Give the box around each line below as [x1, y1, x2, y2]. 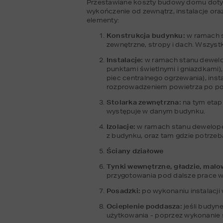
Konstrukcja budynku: [107, 31, 185, 40]
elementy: [87, 15, 119, 24]
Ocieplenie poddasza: [107, 202, 184, 211]
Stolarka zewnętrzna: [107, 98, 181, 107]
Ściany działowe [107, 146, 164, 155]
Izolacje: [107, 122, 136, 131]
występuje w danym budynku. [107, 107, 206, 115]
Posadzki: [107, 186, 142, 195]
